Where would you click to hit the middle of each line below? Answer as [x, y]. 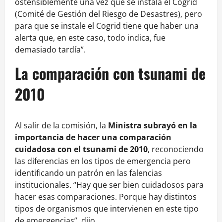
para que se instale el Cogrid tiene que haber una [107, 26]
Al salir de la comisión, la [60, 126]
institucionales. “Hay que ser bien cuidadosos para [109, 185]
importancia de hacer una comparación [93, 138]
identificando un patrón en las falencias [88, 173]
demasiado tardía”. [50, 50]
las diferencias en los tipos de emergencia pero [103, 161]
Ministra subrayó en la [152, 126]
